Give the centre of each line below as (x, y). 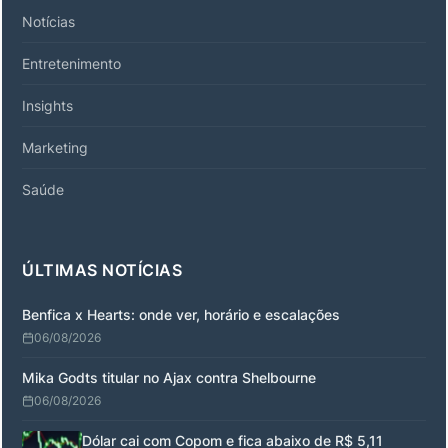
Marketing (55, 147)
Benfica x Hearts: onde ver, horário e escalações (181, 314)
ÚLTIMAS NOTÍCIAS (102, 269)
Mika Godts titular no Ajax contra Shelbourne (169, 377)
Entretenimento (71, 63)
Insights (47, 105)
